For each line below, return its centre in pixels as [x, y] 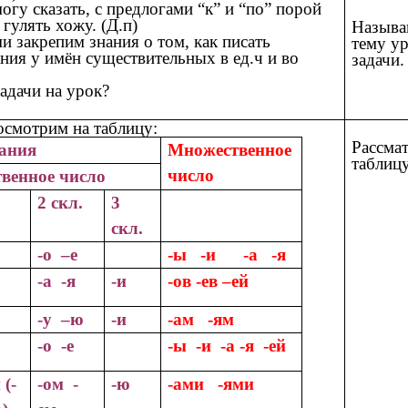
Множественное [230, 149]
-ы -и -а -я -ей [227, 345]
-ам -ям [201, 319]
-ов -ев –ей [209, 280]
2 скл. [61, 202]
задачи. [378, 60]
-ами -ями [211, 383]
